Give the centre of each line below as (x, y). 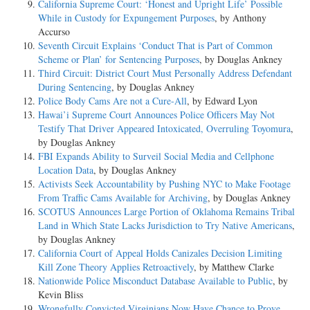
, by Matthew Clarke (234, 266)
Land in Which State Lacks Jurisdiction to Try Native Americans (165, 225)
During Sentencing (75, 86)
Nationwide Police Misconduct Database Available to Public (155, 280)
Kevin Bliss (61, 294)
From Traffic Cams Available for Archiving (123, 197)
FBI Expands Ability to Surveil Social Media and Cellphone (156, 156)
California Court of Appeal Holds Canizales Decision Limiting (160, 253)
